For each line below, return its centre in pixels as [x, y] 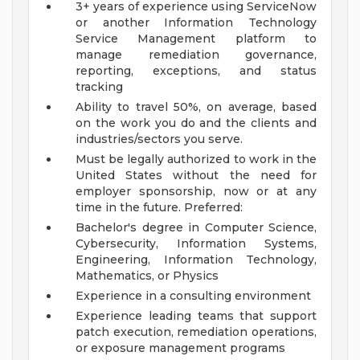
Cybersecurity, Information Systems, [196, 244]
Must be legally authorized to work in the [196, 160]
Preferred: [213, 208]
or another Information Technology [196, 23]
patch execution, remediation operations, [196, 332]
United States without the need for [196, 176]
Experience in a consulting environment [193, 296]
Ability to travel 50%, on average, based [196, 107]
